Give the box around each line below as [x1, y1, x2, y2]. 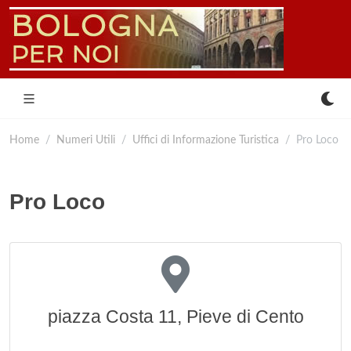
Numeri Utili [56, 134, 115, 146]
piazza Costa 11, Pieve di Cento [47, 306, 304, 327]
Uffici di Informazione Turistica [132, 134, 279, 146]
